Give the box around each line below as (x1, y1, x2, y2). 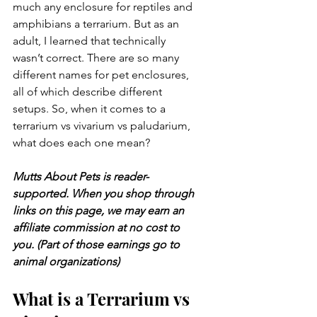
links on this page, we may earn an (13, 204, 187, 217)
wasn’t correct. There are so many (13, 51, 182, 64)
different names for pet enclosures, (13, 68, 192, 81)
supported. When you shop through (13, 187, 197, 200)
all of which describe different (13, 85, 165, 98)
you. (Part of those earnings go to (13, 238, 183, 251)
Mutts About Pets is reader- (13, 170, 149, 183)
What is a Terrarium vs (13, 287, 194, 310)
